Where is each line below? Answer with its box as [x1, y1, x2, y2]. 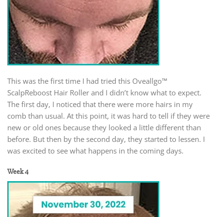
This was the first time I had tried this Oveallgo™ [7, 76, 167, 86]
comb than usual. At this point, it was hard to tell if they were [7, 111, 210, 121]
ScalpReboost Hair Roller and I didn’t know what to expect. [7, 88, 201, 98]
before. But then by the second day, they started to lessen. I [7, 134, 205, 144]
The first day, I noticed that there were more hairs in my [7, 99, 193, 109]
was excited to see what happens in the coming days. [7, 146, 184, 156]
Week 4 [7, 167, 29, 176]
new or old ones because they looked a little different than [7, 123, 201, 133]
